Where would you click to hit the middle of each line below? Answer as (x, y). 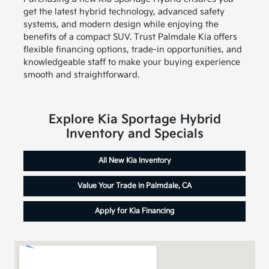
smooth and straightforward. (81, 75)
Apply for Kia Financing (134, 211)
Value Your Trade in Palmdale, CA (134, 186)
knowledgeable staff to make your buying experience (131, 62)
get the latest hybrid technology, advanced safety (124, 12)
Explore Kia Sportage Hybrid (134, 120)
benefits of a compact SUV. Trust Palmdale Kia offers (130, 37)
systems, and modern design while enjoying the (121, 25)
